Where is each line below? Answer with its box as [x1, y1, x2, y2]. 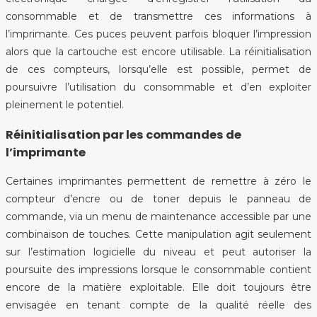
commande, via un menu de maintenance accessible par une [6, 210, 311, 224]
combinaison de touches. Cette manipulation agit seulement [6, 228, 311, 241]
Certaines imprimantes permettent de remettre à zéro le [6, 175, 311, 188]
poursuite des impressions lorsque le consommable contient [6, 263, 311, 277]
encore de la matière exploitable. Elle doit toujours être [6, 281, 311, 294]
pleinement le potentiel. [6, 98, 124, 112]
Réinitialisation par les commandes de [6, 126, 241, 143]
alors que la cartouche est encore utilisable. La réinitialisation [6, 45, 311, 59]
